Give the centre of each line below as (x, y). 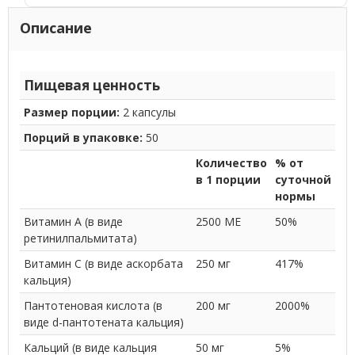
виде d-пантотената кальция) (103, 322)
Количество (231, 162)
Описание (55, 28)
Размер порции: (71, 112)
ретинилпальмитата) (80, 238)
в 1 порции (228, 179)
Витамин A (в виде (73, 221)
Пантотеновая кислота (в (93, 305)
